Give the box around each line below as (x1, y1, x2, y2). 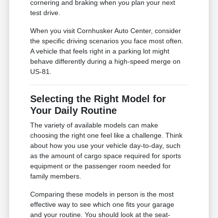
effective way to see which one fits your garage (30, 200, 175, 208)
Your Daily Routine (30, 105, 117, 116)
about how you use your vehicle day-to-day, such (30, 141, 181, 149)
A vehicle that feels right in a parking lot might (30, 47, 170, 55)
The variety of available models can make (30, 121, 159, 129)
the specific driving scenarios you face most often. (30, 36, 184, 45)
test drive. (30, 8, 61, 17)
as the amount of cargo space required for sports (30, 151, 182, 160)
